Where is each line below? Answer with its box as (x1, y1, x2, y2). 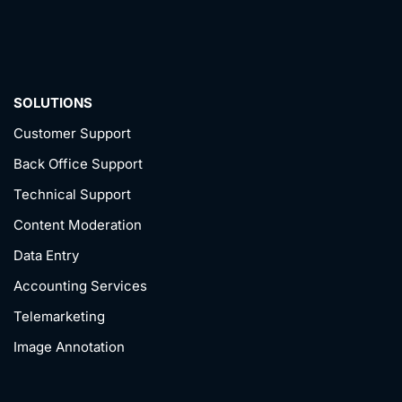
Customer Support (13, 125, 131, 143)
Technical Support (13, 186, 131, 204)
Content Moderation (13, 216, 142, 234)
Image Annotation (13, 338, 125, 356)
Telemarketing (13, 308, 105, 326)
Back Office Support (13, 155, 143, 173)
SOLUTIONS (13, 94, 92, 112)
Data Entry (13, 247, 79, 265)
